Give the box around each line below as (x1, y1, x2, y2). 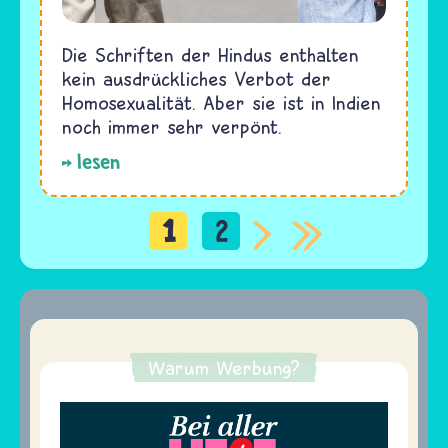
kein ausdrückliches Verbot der (62, 67, 331, 91)
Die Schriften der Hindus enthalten (62, 43, 359, 67)
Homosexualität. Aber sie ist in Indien (62, 91, 381, 115)
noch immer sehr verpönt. (62, 115, 282, 139)
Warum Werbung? (148, 356, 300, 380)
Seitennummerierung (20, 249, 273, 286)
